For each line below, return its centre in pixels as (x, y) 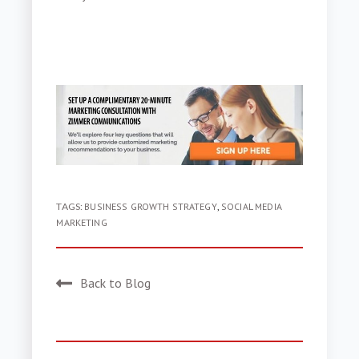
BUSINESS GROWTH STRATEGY (151, 207)
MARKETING (82, 223)
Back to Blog (116, 283)
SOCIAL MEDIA (252, 207)
